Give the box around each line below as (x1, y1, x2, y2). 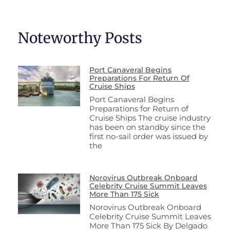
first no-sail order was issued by (89, 131, 208, 141)
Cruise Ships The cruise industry (89, 112, 210, 123)
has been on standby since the (89, 122, 205, 132)
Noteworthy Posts (18, 28, 142, 47)
